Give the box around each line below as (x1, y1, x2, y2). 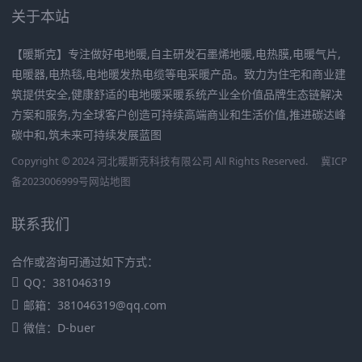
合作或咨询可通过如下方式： (11, 254, 158, 270)
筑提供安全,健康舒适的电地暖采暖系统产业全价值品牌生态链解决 (11, 86, 343, 103)
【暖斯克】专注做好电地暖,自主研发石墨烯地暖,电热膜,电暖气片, (11, 46, 341, 62)
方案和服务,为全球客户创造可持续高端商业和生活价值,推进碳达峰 (11, 107, 346, 123)
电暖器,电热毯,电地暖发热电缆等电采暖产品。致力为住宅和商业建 (11, 66, 346, 82)
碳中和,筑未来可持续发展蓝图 (11, 127, 162, 143)
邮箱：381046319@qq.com (23, 297, 166, 314)
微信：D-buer (23, 320, 95, 336)
